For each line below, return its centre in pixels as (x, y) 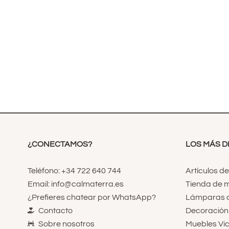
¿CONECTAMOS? (60, 144)
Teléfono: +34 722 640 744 (74, 170)
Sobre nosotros (66, 224)
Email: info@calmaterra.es (75, 184)
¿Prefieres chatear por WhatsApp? (91, 197)
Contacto (55, 210)
